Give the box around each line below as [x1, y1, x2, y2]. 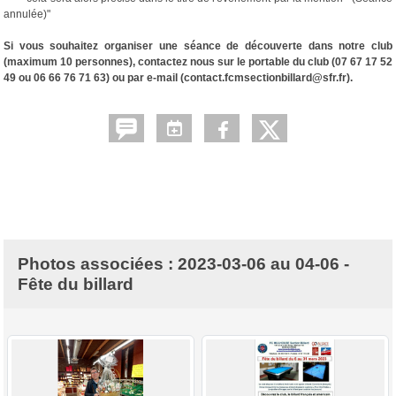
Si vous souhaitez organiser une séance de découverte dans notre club [4, 39, 392, 52]
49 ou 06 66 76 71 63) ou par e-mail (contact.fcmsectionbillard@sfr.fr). [4, 71, 353, 84]
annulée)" [4, 7, 50, 20]
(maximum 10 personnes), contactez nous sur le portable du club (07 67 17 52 [4, 55, 392, 68]
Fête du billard [18, 274, 133, 293]
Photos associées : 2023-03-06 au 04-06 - [18, 254, 349, 273]
